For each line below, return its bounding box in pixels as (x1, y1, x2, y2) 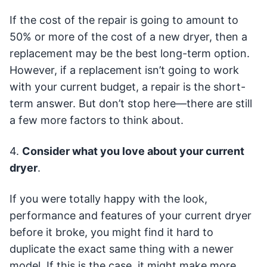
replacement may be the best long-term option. (10, 47, 250, 60)
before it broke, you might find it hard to (10, 226, 213, 239)
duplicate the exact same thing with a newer (10, 243, 234, 256)
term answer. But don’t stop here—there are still (10, 97, 252, 110)
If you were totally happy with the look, (10, 193, 207, 206)
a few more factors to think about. (10, 114, 184, 127)
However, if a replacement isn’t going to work (10, 64, 239, 77)
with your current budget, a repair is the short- (10, 80, 246, 94)
